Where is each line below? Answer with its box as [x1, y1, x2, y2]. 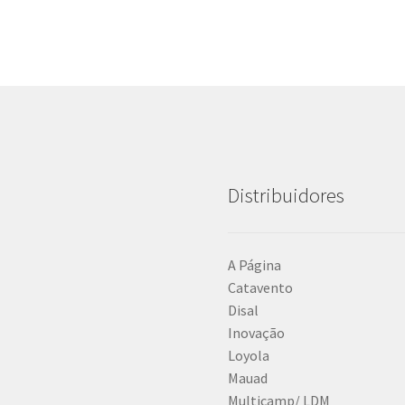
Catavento [227, 278, 293, 297]
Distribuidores [227, 183, 344, 209]
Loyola [227, 345, 269, 364]
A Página [227, 255, 281, 274]
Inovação [227, 323, 285, 342]
